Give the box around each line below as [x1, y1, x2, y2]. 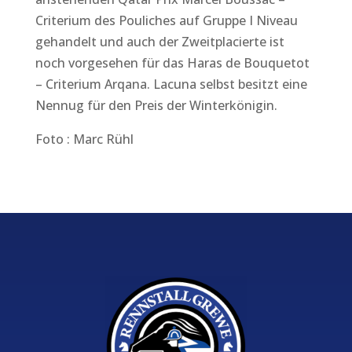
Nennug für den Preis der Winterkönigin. [35, 97, 277, 115]
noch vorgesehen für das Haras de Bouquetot [35, 54, 310, 72]
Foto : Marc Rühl [35, 130, 134, 148]
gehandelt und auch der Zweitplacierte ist [35, 33, 284, 51]
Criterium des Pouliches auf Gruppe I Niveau [35, 12, 298, 30]
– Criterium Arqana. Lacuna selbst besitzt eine [35, 75, 307, 93]
